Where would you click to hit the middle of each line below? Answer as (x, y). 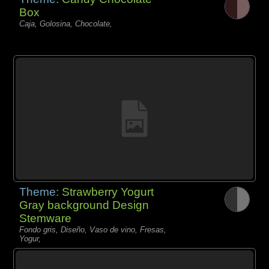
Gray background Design (84, 205)
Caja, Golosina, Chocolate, (66, 24)
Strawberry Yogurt (108, 192)
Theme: (41, 192)
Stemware (46, 218)
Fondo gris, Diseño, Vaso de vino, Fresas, (93, 229)
